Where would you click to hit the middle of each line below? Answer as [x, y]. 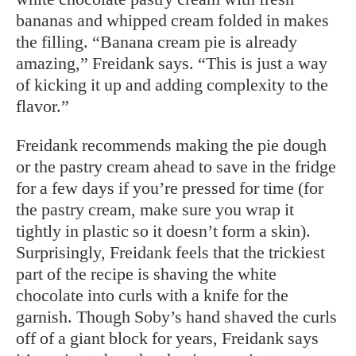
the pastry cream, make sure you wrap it [155, 209]
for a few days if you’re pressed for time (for [170, 188]
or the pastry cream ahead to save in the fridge [176, 166]
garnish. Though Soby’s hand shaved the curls [176, 317]
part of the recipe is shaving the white [146, 274]
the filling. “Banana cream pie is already [157, 42]
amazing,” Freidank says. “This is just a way [172, 63]
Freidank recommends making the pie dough [171, 145]
